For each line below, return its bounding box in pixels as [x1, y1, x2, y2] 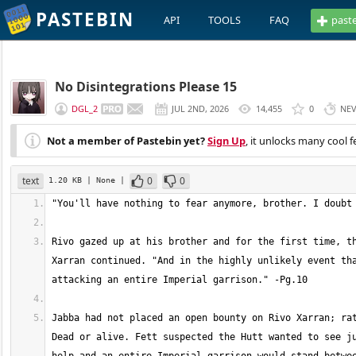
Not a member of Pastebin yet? [47, 133, 205, 148]
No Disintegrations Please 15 [55, 78, 237, 95]
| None [87, 175, 120, 184]
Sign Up [207, 133, 246, 148]
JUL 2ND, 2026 [172, 103, 229, 114]
